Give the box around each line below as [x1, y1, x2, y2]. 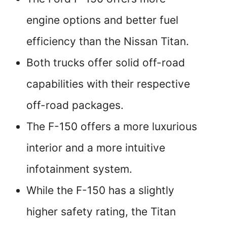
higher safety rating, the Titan [26, 205, 176, 218]
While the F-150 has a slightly [26, 183, 174, 197]
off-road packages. [26, 98, 124, 111]
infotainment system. [26, 162, 132, 175]
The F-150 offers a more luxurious [26, 120, 197, 133]
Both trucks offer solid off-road [26, 56, 185, 69]
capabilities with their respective [26, 77, 190, 90]
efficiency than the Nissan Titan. [26, 34, 189, 48]
